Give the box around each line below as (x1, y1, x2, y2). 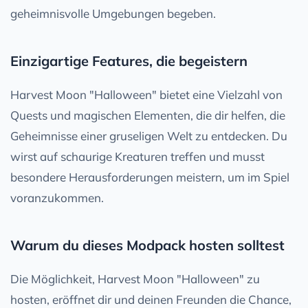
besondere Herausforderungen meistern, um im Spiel (10, 169, 289, 184)
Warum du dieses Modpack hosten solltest (10, 236, 285, 254)
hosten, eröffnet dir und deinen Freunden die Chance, (10, 291, 291, 307)
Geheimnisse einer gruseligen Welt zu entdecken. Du (10, 128, 287, 143)
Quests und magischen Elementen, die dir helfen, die (10, 107, 285, 122)
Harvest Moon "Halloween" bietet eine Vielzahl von (10, 87, 283, 102)
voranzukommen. (10, 190, 104, 205)
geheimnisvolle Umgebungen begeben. (10, 5, 216, 21)
